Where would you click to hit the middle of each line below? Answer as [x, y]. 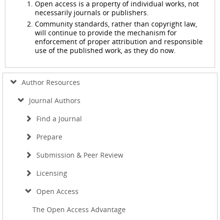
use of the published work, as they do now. [105, 51]
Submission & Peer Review [79, 155]
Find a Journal [58, 119]
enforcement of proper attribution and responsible [119, 42]
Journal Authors [54, 101]
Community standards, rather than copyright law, [116, 24]
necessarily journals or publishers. [92, 13]
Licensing [51, 173]
